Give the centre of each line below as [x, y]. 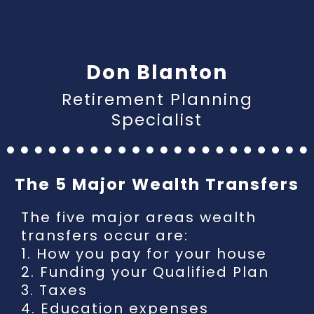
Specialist [157, 120]
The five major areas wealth [139, 217]
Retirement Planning [157, 100]
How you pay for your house [152, 254]
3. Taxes [54, 290]
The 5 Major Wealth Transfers [157, 184]
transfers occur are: [105, 235]
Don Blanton [157, 73]
